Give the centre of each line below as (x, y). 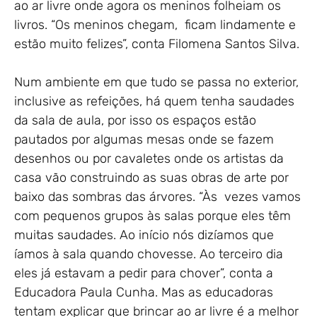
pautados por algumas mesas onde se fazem (144, 140)
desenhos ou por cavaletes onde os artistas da (149, 159)
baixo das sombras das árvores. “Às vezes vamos (157, 197)
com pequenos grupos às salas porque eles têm (152, 216)
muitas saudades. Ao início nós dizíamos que (144, 235)
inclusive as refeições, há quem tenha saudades (154, 102)
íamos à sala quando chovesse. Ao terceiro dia (149, 254)
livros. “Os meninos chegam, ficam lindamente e (155, 25)
